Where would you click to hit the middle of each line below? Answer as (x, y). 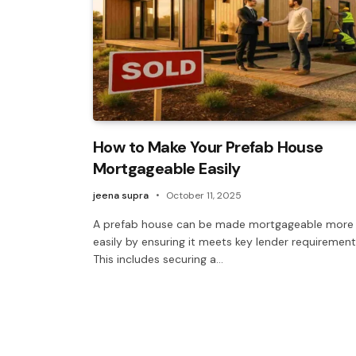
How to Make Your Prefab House (208, 147)
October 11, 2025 (204, 196)
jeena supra (121, 196)
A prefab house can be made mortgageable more (223, 224)
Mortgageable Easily (167, 169)
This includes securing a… (158, 259)
